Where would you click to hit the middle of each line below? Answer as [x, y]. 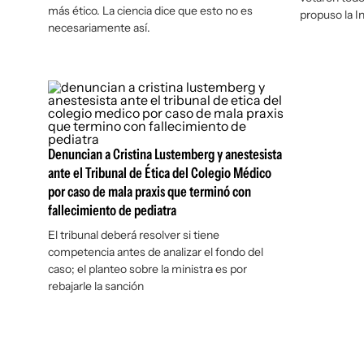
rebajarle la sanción [96, 286]
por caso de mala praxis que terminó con [149, 192]
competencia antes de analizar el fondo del [156, 252]
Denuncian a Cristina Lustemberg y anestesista [165, 154]
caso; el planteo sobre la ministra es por [147, 269]
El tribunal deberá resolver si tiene [134, 235]
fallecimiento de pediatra [112, 210]
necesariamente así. [99, 28]
